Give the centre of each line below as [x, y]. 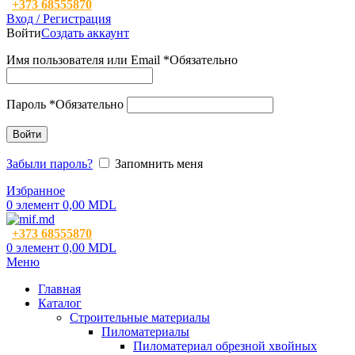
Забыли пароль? [50, 164]
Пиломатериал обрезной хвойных [225, 346]
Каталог [60, 303]
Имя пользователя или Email [85, 60]
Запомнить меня [159, 164]
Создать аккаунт [85, 33]
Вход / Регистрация [59, 19]
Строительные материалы [140, 318]
